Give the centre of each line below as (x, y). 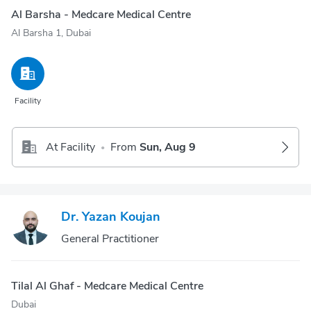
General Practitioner (110, 239)
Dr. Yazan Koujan (111, 217)
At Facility (70, 147)
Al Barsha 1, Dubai (51, 33)
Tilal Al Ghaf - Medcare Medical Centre (107, 286)
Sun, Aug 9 (168, 147)
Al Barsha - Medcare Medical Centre (101, 15)
